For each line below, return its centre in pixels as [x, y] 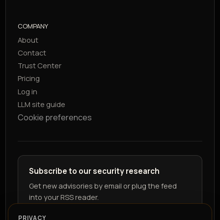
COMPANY [33, 26]
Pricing [29, 78]
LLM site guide [42, 104]
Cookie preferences [55, 118]
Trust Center [40, 66]
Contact [32, 53]
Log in [28, 91]
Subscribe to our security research [94, 171]
